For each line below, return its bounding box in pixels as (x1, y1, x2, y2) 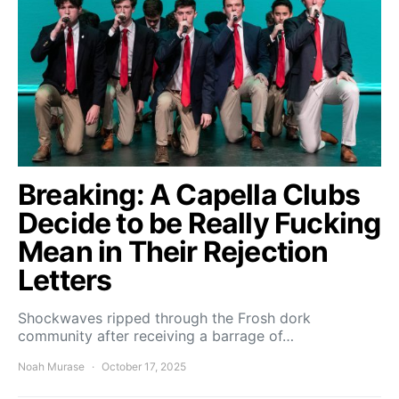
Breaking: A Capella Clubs (18, 176, 361, 212)
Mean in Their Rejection (18, 233, 329, 269)
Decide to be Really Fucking (18, 205, 381, 240)
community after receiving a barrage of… (18, 326, 294, 345)
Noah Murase (18, 359, 85, 373)
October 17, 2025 (102, 359, 186, 373)
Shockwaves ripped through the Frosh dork (18, 308, 311, 327)
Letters (18, 262, 118, 297)
